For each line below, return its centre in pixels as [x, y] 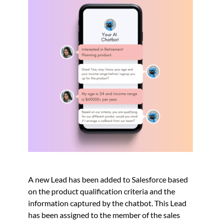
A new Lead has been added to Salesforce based [108, 179]
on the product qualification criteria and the [101, 191]
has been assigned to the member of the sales [104, 215]
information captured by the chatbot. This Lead [107, 203]
